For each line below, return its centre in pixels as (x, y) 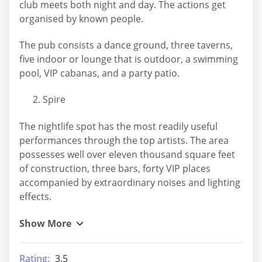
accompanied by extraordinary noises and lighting (130, 182)
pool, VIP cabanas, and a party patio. (99, 73)
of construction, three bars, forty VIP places (115, 168)
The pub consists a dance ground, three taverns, (126, 45)
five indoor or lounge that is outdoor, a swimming (129, 59)
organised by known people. (81, 18)
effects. (35, 196)
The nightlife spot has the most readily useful (118, 126)
